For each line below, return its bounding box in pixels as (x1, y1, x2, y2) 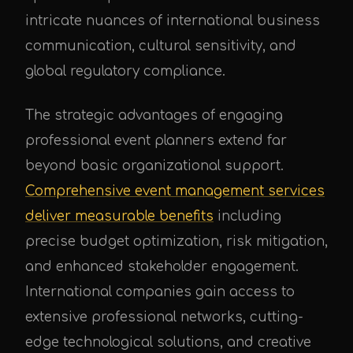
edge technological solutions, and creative (25, 335, 311, 350)
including (214, 209, 281, 224)
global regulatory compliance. (25, 64, 225, 79)
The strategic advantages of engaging (25, 108, 283, 123)
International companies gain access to (25, 284, 295, 299)
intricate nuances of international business (25, 13, 320, 28)
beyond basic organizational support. (25, 158, 284, 173)
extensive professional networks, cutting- (25, 310, 303, 325)
